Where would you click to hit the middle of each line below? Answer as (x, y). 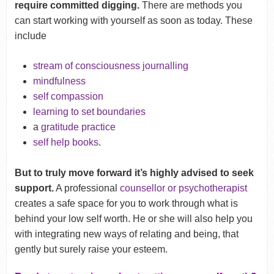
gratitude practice (79, 127)
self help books (66, 142)
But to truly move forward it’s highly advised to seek (134, 172)
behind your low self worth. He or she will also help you (133, 218)
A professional (87, 188)
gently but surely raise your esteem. (91, 249)
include (30, 35)
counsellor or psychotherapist (183, 188)
